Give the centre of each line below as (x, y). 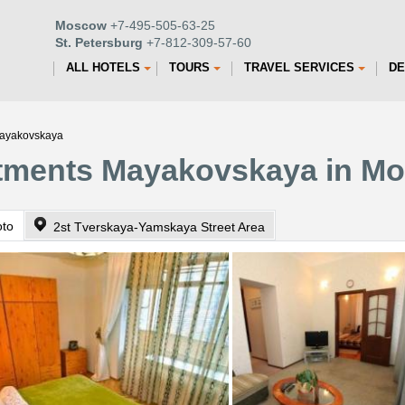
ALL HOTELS (103, 67)
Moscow (81, 25)
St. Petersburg (99, 42)
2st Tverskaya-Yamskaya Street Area (159, 227)
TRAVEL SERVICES (299, 67)
